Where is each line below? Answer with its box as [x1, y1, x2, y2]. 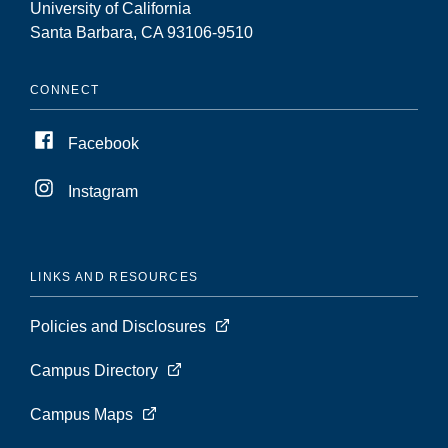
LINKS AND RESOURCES [30, 269, 199, 284]
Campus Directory [30, 361, 158, 379]
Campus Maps [30, 405, 133, 423]
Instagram [68, 182, 138, 200]
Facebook [68, 134, 139, 152]
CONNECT [30, 82, 100, 97]
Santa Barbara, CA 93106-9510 [30, 23, 253, 41]
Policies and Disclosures [30, 317, 206, 335]
